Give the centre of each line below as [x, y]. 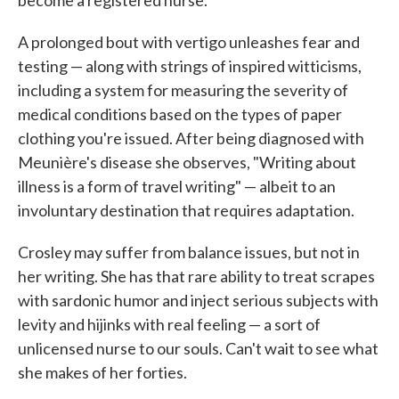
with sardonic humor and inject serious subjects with [198, 300]
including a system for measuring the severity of [183, 90]
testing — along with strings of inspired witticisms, [190, 66]
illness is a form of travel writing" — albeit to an [177, 186]
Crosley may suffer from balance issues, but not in [189, 252]
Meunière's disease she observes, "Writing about [187, 162]
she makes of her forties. [102, 372]
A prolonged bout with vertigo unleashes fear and [189, 42]
